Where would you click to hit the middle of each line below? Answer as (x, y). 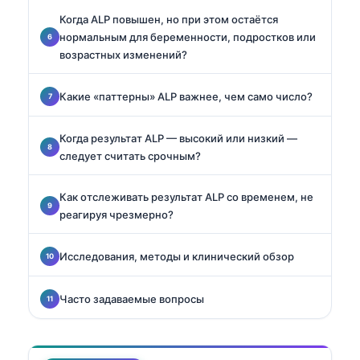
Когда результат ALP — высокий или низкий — (178, 138)
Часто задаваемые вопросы (132, 299)
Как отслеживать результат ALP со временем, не (186, 196)
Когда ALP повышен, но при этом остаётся (169, 19)
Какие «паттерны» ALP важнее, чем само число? (186, 96)
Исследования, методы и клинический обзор (177, 256)
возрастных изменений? (123, 54)
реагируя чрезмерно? (117, 214)
